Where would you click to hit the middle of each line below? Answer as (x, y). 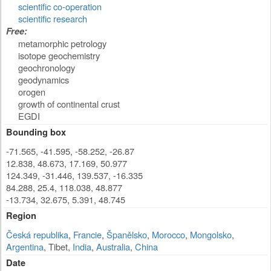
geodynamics (44, 80)
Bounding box (36, 132)
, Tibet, (58, 247)
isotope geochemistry (59, 55)
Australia (113, 247)
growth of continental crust (69, 104)
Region (21, 216)
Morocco (168, 234)
